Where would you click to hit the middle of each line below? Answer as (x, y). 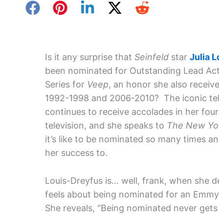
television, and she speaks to (106, 126)
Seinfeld (152, 57)
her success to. (76, 153)
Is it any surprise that (90, 57)
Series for (66, 85)
